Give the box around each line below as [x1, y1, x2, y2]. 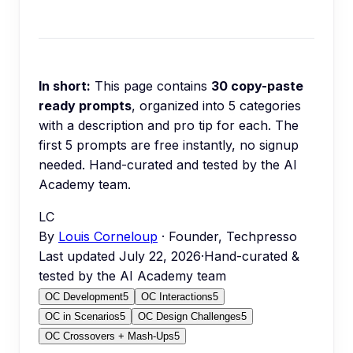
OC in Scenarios [45, 310, 120, 322]
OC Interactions [141, 291, 213, 303]
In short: [39, 78, 91, 94]
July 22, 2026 [119, 248, 201, 264]
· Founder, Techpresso [158, 229, 297, 244]
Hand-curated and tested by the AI [89, 157, 297, 173]
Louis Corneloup [58, 229, 158, 244]
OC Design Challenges [138, 310, 241, 322]
